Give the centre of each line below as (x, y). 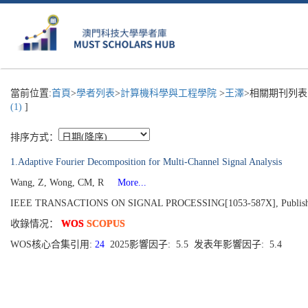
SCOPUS (106, 224)
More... (126, 183)
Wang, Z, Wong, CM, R (58, 183)
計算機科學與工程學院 (170, 93)
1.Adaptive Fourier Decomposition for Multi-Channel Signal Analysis (146, 162)
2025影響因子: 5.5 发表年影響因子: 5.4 (196, 244)
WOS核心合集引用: (53, 244)
